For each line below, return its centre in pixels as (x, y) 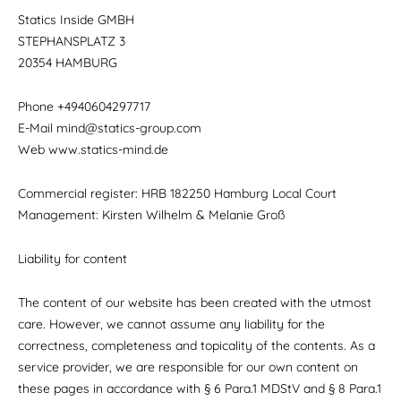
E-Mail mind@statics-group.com (110, 128)
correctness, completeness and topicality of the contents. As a (196, 346)
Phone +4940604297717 (84, 107)
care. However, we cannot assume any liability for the (171, 324)
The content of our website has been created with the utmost (195, 303)
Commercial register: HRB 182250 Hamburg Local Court (177, 193)
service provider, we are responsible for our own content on (188, 367)
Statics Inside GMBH (76, 20)
